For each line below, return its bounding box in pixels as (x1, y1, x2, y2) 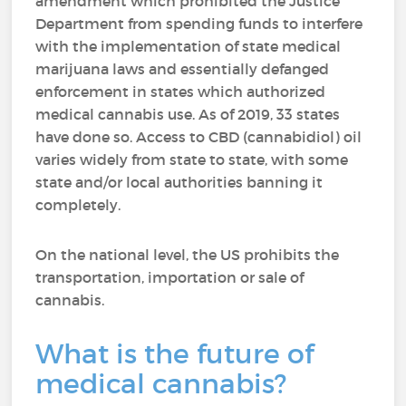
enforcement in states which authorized (35, 82, 326, 101)
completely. (35, 196, 121, 214)
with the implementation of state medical (35, 37, 342, 55)
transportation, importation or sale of (35, 268, 304, 286)
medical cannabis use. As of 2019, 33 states (35, 105, 341, 123)
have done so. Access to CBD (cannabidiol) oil (35, 128, 362, 146)
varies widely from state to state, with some (35, 150, 349, 169)
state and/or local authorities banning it (35, 173, 324, 191)
